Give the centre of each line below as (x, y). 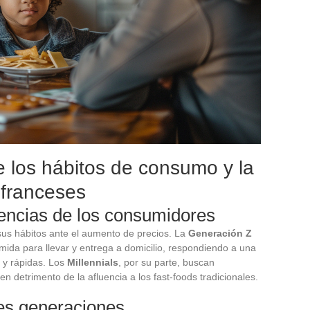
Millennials (93, 262)
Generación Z (220, 233)
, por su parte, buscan (166, 262)
